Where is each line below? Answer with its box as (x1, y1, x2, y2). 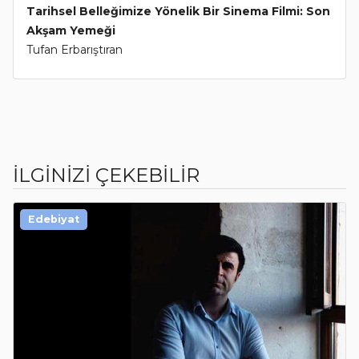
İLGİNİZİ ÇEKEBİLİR (13, 163, 200, 188)
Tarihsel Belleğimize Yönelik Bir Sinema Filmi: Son (26, 4, 330, 19)
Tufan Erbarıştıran (26, 42, 123, 58)
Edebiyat (28, 213, 79, 226)
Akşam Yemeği (26, 23, 115, 38)
